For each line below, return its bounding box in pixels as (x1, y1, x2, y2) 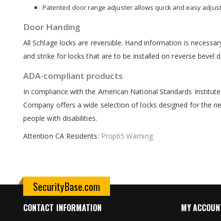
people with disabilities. (23, 113, 97, 123)
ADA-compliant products (23, 70, 123, 81)
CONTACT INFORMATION (23, 202, 102, 214)
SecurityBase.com (33, 179, 101, 194)
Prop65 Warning (101, 131, 153, 141)
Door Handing (23, 21, 80, 33)
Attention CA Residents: (23, 131, 101, 141)
